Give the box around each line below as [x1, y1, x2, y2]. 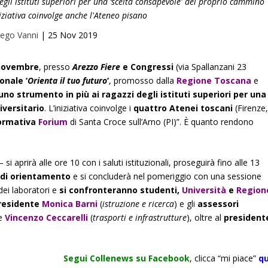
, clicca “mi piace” [190, 252, 259, 264]
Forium [38, 115, 68, 127]
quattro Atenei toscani [133, 102, 233, 114]
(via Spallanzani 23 [173, 60, 247, 72]
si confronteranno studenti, [59, 184, 182, 196]
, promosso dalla [109, 74, 177, 86]
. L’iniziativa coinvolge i [44, 102, 134, 114]
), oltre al [187, 211, 224, 223]
